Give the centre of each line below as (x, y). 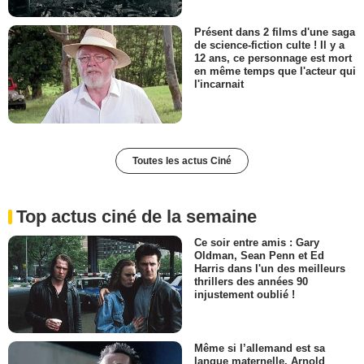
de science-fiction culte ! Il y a (269, 45)
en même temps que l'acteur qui (275, 71)
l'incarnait (219, 84)
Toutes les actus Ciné (182, 160)
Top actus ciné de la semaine (136, 216)
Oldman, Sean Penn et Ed (259, 255)
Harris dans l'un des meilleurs (270, 268)
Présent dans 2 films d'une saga (275, 32)
